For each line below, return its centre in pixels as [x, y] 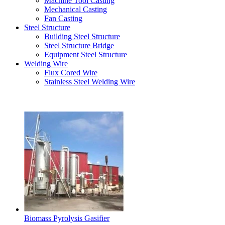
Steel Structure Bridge [79, 45]
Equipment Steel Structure [86, 54]
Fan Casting [63, 18]
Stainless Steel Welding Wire [90, 81]
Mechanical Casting [76, 9]
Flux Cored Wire [71, 72]
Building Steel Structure [82, 36]
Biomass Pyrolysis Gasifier [67, 218]
